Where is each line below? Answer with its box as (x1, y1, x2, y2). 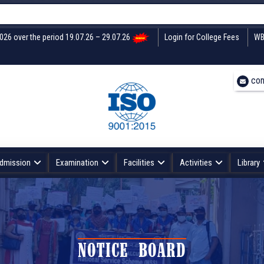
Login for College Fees (164, 32, 239, 42)
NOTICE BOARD (78, 242, 186, 262)
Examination (55, 157, 98, 169)
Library (237, 157, 260, 169)
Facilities (123, 157, 154, 169)
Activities (179, 157, 212, 169)
